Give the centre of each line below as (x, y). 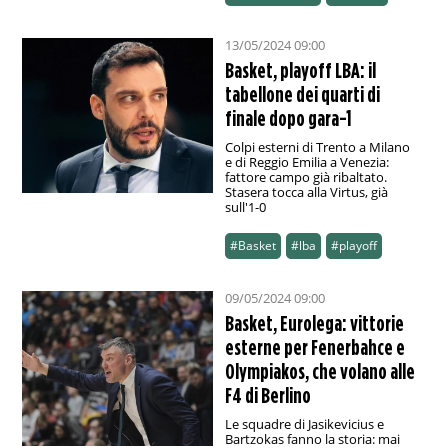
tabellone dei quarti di (302, 94)
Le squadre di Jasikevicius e (304, 424)
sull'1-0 (245, 207)
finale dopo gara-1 (288, 118)
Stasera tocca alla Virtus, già (306, 192)
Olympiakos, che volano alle (319, 371)
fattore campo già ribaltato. (305, 177)
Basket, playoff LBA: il (300, 70)
